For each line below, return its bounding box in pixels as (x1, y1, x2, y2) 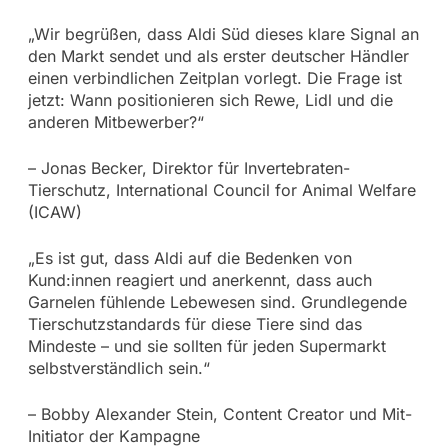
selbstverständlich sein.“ (27, 357, 210, 378)
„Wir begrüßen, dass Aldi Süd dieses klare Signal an (27, 23, 419, 44)
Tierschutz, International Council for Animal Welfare (27, 179, 416, 200)
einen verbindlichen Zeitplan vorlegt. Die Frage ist (27, 67, 402, 88)
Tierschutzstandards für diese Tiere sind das (27, 313, 362, 334)
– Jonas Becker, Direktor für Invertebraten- (27, 157, 350, 178)
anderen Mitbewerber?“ (27, 111, 204, 132)
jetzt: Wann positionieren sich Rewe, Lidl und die (27, 89, 393, 110)
